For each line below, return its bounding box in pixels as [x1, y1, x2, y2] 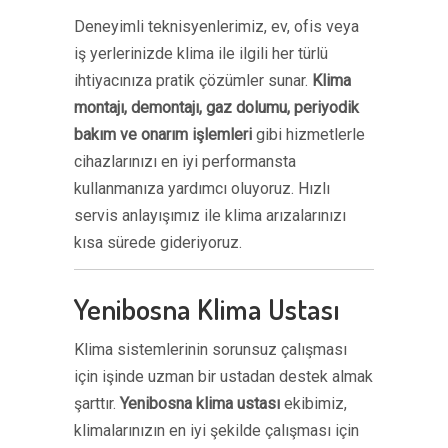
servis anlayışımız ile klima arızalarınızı [74, 206, 346, 225]
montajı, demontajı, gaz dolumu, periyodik [74, 98, 359, 117]
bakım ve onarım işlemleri [74, 125, 252, 144]
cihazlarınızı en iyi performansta [74, 152, 296, 171]
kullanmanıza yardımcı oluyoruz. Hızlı [74, 179, 330, 198]
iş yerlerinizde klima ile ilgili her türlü [74, 44, 328, 63]
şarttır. [74, 394, 120, 413]
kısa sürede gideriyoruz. [74, 233, 242, 252]
